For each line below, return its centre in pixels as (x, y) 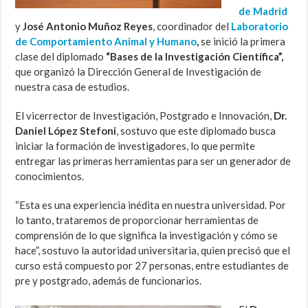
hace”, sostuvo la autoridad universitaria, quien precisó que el (153, 251)
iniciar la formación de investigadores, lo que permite (135, 146)
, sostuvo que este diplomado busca (196, 131)
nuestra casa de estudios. (73, 87)
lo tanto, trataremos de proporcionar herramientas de (137, 220)
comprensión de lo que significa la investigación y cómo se (147, 235)
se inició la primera (242, 42)
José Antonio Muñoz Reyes (88, 26)
